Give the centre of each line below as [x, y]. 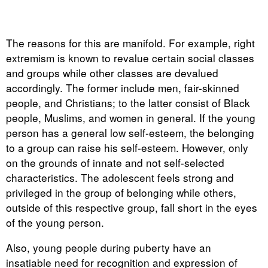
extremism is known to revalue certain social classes [130, 58]
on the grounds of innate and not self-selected [115, 163]
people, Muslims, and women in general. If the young [131, 118]
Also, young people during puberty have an [109, 248]
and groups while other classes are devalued [112, 73]
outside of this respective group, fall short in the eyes [132, 208]
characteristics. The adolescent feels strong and [120, 178]
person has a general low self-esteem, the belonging [130, 133]
